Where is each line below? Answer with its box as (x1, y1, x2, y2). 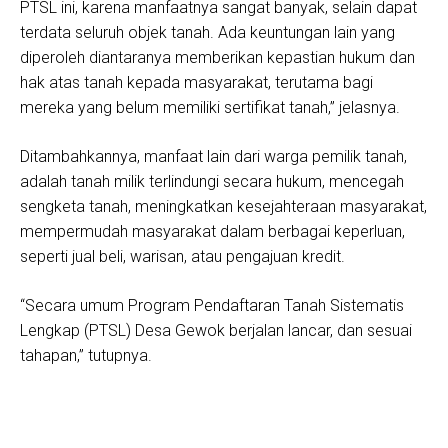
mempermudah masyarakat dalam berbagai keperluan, (20, 222, 405, 241)
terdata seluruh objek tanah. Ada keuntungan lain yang (20, 23, 395, 42)
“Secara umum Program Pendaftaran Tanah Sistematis (20, 296, 404, 315)
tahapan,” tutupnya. (20, 346, 152, 365)
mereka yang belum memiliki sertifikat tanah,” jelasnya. (20, 98, 400, 117)
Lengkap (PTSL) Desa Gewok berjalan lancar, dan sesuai (20, 321, 412, 340)
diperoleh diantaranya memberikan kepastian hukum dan (20, 48, 415, 67)
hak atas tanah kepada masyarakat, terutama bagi (20, 73, 373, 92)
